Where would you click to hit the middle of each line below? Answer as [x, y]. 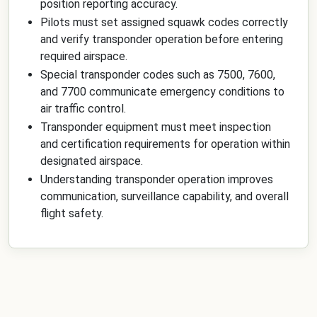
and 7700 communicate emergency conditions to [162, 92]
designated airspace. [92, 161]
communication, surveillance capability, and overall [165, 196]
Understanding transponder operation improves [157, 179]
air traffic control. [83, 109]
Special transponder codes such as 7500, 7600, [158, 75]
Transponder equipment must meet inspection [156, 127]
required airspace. [84, 56]
